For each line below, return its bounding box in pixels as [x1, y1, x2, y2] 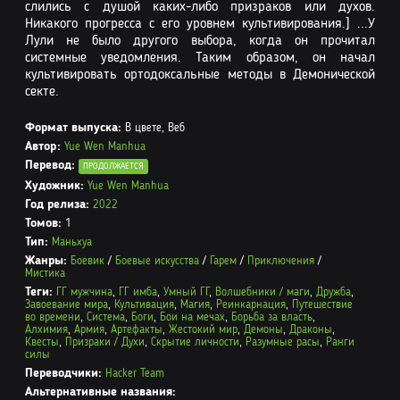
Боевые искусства [115, 254, 199, 267]
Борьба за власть [231, 311, 312, 323]
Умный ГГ [163, 286, 209, 298]
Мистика [25, 267, 65, 279]
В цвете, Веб [125, 121, 185, 134]
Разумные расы [246, 336, 320, 348]
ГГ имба [119, 286, 157, 298]
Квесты [25, 336, 59, 348]
